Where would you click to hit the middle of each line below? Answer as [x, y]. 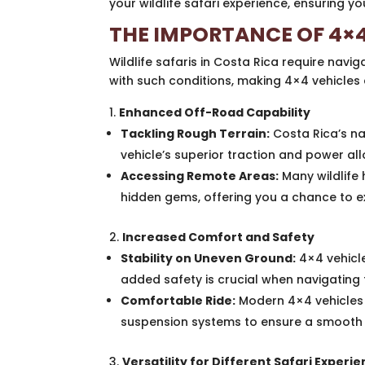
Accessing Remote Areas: [200, 176]
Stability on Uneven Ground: [209, 259]
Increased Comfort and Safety [219, 237]
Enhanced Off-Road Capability [215, 113]
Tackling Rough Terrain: [196, 134]
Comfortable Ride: [178, 301]
